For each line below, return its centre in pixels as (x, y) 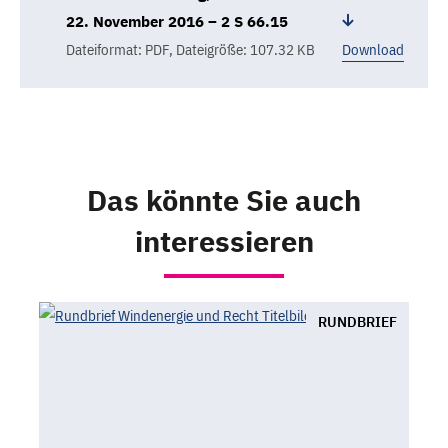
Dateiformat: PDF (118, 50)
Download (373, 50)
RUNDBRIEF (357, 322)
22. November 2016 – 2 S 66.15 (177, 22)
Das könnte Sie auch (224, 200)
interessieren (224, 241)
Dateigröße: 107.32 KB (246, 50)
